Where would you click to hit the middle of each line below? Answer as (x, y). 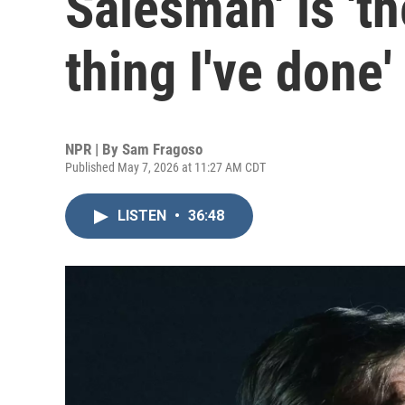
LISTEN (144, 216)
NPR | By (94, 149)
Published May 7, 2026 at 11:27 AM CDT (165, 167)
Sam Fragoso (162, 149)
